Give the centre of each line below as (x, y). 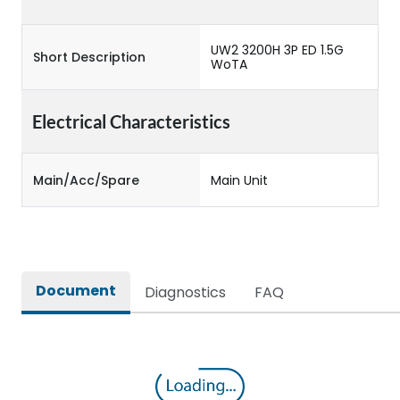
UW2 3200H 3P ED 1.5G (277, 50)
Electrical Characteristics (131, 121)
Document (76, 291)
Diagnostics (185, 292)
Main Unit (239, 180)
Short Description (89, 57)
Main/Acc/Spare (86, 180)
